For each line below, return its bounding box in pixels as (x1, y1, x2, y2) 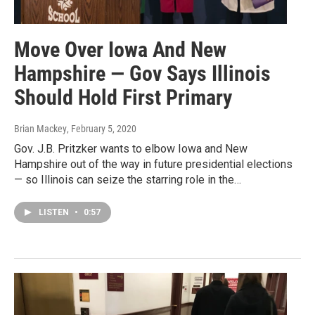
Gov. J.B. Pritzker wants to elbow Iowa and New (14, 142, 247, 156)
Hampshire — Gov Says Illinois (14, 61, 271, 86)
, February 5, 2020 (67, 123, 136, 135)
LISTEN (39, 207, 71, 218)
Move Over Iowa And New (14, 37, 226, 63)
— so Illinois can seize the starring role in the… (14, 173, 241, 187)
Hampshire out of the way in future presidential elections (14, 157, 292, 172)
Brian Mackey (14, 123, 67, 135)
